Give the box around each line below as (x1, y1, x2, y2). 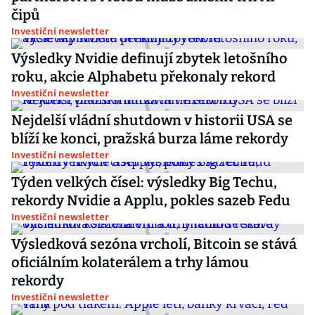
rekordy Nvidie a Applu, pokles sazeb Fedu (11, 192, 290, 209)
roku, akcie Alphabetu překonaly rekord (11, 68, 276, 85)
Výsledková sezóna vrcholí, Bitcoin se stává (11, 236, 297, 252)
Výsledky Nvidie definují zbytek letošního (11, 50, 288, 67)
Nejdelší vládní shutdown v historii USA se (11, 112, 292, 129)
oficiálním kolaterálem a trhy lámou (11, 254, 249, 271)
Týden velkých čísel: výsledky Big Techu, (11, 174, 277, 191)
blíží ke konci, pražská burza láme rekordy (11, 130, 288, 147)
